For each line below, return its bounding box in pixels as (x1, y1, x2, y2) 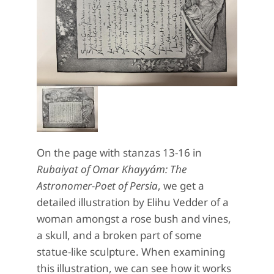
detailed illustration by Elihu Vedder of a (37, 195, 229, 209)
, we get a (158, 179, 204, 193)
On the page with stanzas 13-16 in (37, 146, 202, 160)
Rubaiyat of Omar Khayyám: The (37, 162, 187, 176)
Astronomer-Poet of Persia (37, 179, 158, 193)
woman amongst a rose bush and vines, (37, 212, 231, 226)
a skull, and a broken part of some (37, 228, 202, 242)
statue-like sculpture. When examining (37, 245, 225, 259)
